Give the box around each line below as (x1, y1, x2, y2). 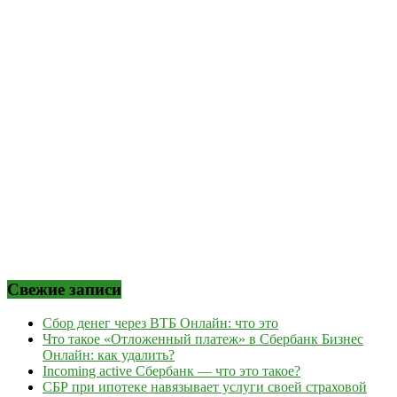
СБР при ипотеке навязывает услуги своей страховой (43, 379, 367, 395)
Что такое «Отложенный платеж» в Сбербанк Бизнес (43, 331, 363, 347)
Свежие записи (7, 279, 121, 299)
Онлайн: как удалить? (43, 347, 175, 363)
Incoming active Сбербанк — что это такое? (43, 363, 300, 379)
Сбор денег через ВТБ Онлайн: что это (43, 315, 278, 331)
